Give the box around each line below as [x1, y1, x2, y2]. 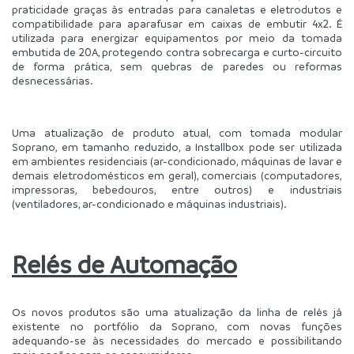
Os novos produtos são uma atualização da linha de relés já [12, 305, 342, 319]
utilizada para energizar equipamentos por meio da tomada [12, 31, 342, 45]
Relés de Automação [12, 249, 237, 280]
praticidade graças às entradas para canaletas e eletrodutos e [12, 2, 342, 17]
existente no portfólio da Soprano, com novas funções [12, 319, 342, 333]
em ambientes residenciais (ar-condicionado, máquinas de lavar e [12, 154, 342, 168]
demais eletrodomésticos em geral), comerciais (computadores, [12, 168, 342, 183]
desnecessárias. [12, 73, 96, 88]
